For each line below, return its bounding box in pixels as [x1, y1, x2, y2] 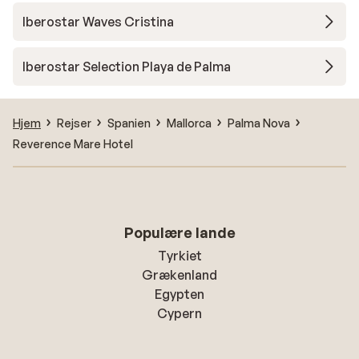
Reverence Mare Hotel [13, 136, 133, 151]
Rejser [57, 115, 91, 130]
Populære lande [123, 224, 236, 241]
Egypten [155, 286, 204, 302]
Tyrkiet [157, 248, 202, 264]
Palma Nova [228, 115, 290, 130]
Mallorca [167, 115, 212, 130]
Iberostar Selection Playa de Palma [22, 58, 231, 75]
